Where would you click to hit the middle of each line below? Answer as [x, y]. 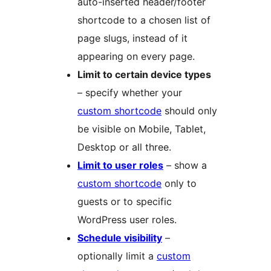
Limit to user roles [120, 165]
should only [189, 110]
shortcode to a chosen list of [144, 20]
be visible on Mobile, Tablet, [142, 129]
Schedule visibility [120, 237]
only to [179, 183]
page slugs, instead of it [132, 38]
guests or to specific [125, 201]
